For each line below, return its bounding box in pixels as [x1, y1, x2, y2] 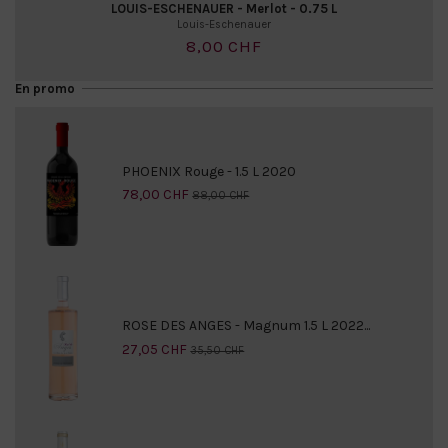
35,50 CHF [190, 343, 245, 357]
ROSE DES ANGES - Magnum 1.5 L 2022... [122, 317, 371, 335]
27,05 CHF [122, 340, 188, 358]
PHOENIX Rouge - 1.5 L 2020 [122, 162, 297, 180]
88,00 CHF [192, 189, 250, 203]
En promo [15, 81, 75, 97]
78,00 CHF [122, 186, 190, 204]
